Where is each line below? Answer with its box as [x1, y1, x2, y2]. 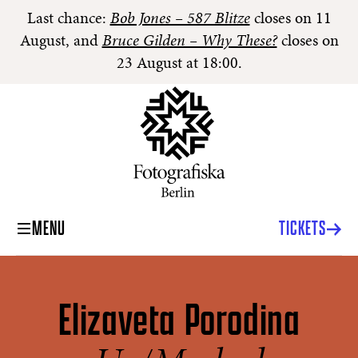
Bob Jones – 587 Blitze [109, 11, 250, 27]
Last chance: [26, 11, 110, 27]
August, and [19, 34, 102, 50]
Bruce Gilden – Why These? [101, 34, 277, 50]
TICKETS [278, 217, 326, 241]
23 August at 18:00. [116, 56, 242, 72]
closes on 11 [249, 11, 332, 27]
